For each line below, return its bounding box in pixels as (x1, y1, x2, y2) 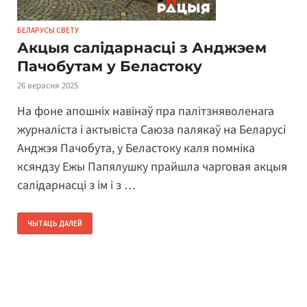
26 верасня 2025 (17, 79, 78, 92)
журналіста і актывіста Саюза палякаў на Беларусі (17, 121, 286, 139)
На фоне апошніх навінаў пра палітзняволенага (17, 103, 274, 121)
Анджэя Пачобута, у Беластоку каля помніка (17, 140, 255, 158)
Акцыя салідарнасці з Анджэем (17, 38, 267, 56)
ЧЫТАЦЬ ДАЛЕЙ (27, 219, 82, 229)
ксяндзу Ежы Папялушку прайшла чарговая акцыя (17, 158, 287, 176)
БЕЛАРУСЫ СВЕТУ (17, 25, 79, 35)
